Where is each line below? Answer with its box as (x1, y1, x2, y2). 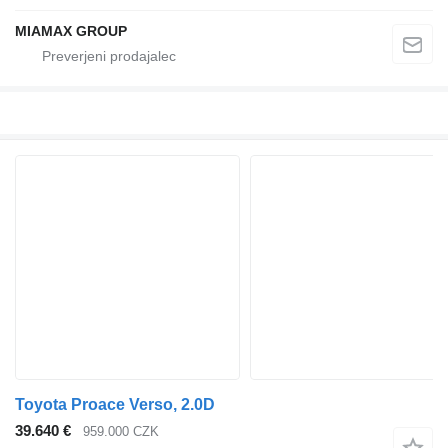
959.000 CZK (83, 424, 159, 440)
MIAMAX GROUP (15, 22, 127, 39)
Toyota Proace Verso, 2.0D (15, 396, 215, 414)
